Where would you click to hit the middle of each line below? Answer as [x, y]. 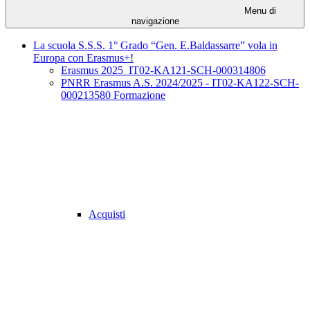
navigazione [155, 21]
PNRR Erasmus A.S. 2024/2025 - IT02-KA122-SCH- [180, 83]
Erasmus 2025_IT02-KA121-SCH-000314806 [163, 71]
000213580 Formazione [113, 95]
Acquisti [107, 215]
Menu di [259, 11]
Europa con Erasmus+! [83, 58]
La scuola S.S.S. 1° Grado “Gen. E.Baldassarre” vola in [155, 46]
